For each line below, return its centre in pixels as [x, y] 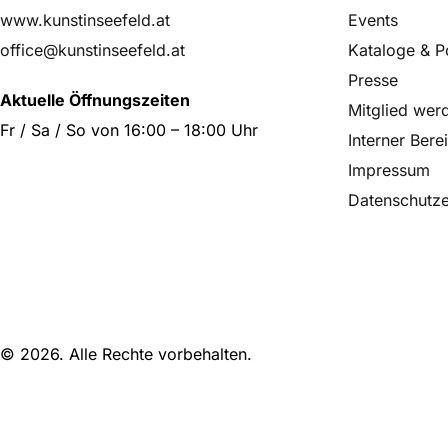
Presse [373, 80]
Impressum [389, 170]
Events [373, 20]
